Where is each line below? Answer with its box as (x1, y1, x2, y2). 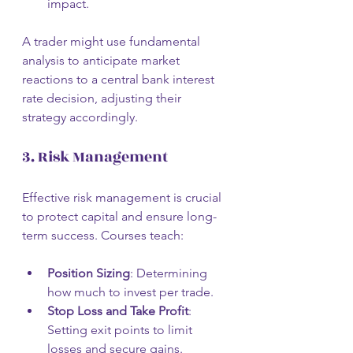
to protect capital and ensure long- (22, 209, 217, 225)
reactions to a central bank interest (22, 72, 217, 87)
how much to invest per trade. (47, 284, 214, 300)
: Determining (130, 266, 210, 281)
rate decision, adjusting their (22, 91, 184, 106)
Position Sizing (47, 266, 130, 281)
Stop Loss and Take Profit (47, 303, 188, 319)
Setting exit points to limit (47, 322, 195, 338)
